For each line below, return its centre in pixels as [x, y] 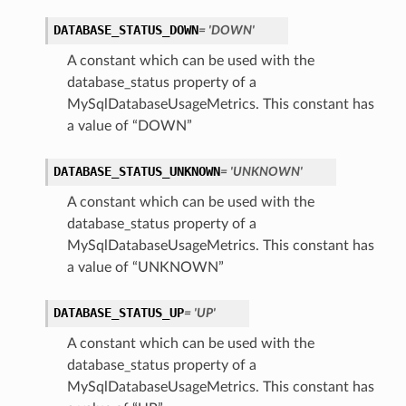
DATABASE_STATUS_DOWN [126, 30]
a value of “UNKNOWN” [145, 268]
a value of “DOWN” [129, 126]
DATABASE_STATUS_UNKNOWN [136, 172]
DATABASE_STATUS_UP [118, 313]
